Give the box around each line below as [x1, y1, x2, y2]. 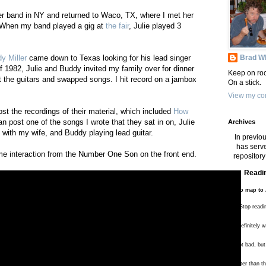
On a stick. [228, 78, 261, 87]
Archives [228, 118, 255, 125]
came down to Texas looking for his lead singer [27, 53, 191, 63]
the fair [106, 21, 129, 31]
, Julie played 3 [129, 21, 181, 31]
